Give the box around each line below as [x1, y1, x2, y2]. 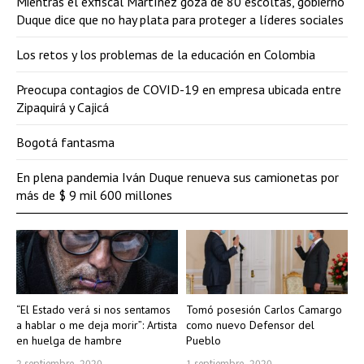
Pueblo [186, 333, 221, 349]
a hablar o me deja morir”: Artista [16, 318, 177, 333]
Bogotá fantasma [16, 133, 115, 150]
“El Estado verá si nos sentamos [16, 302, 171, 318]
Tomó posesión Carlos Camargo [186, 302, 342, 318]
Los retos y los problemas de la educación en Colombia [16, 45, 315, 63]
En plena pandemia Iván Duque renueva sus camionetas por [16, 168, 339, 185]
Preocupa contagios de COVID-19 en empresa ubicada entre [16, 80, 341, 97]
